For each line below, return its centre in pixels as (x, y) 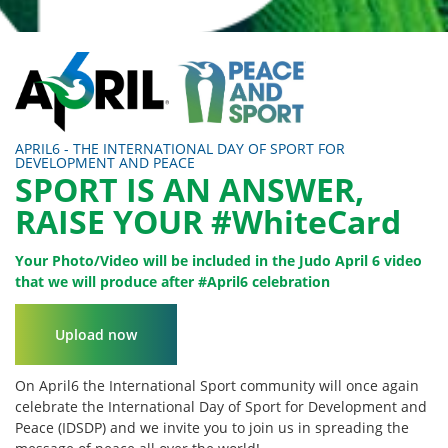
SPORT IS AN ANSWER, (189, 190)
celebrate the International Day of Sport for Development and (221, 407)
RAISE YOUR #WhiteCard (208, 222)
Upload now (96, 335)
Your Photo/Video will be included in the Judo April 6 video (218, 261)
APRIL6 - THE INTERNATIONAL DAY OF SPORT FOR (180, 149)
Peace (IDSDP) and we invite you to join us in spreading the (212, 428)
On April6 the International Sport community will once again (217, 386)
